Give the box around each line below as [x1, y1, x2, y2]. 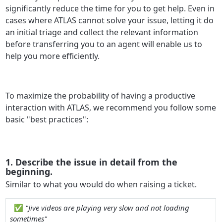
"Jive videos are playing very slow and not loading [25, 202, 189, 213]
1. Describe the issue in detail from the [5, 156, 178, 168]
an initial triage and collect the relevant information [5, 26, 199, 38]
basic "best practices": [5, 113, 89, 125]
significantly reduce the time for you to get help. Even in [5, 2, 215, 14]
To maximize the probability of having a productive [5, 90, 196, 101]
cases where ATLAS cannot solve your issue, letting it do [5, 14, 214, 26]
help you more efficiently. [5, 50, 100, 61]
